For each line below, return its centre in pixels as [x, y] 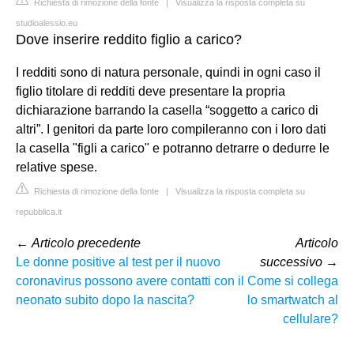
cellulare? [311, 318]
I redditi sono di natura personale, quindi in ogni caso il [168, 72]
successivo [291, 262]
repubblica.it [39, 211]
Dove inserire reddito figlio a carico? [129, 39]
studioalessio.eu [47, 23]
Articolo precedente [86, 243]
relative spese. [56, 167]
